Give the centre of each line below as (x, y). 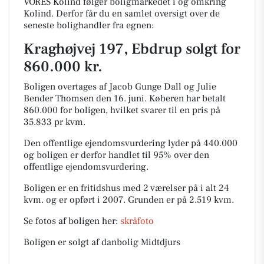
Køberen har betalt (187, 98)
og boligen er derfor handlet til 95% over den (116, 155)
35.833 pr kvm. (55, 122)
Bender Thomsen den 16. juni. (85, 98)
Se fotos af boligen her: (72, 221)
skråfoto (137, 221)
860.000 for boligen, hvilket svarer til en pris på (122, 110)
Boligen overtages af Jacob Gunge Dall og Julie (120, 87)
